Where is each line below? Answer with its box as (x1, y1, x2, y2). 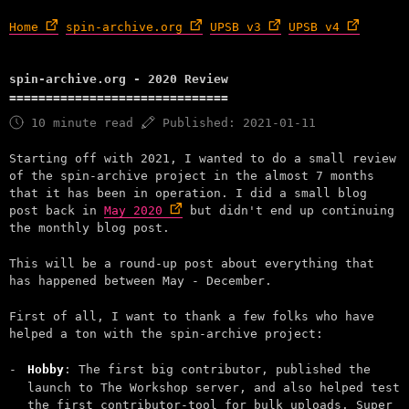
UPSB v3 (210, 20, 268, 34)
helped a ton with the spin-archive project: (9, 327, 323, 341)
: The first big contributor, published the (64, 362, 371, 376)
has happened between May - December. (9, 274, 272, 288)
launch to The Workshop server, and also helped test (27, 381, 400, 394)
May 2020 (104, 204, 163, 217)
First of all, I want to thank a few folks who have (9, 309, 374, 323)
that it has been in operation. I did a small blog (9, 186, 367, 200)
